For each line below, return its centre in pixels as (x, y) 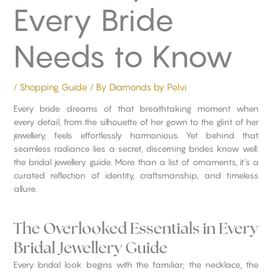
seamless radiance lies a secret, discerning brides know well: (136, 148)
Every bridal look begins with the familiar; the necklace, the (136, 264)
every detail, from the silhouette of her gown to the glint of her (136, 121)
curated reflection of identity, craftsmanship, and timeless (136, 175)
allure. (25, 188)
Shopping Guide (53, 87)
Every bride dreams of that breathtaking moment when (136, 108)
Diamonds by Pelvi (148, 87)
